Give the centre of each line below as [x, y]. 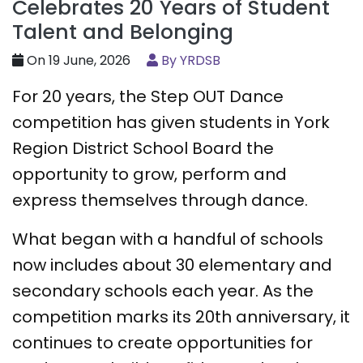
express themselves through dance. [162, 200]
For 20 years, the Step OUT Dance [148, 96]
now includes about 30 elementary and [172, 265]
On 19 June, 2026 [77, 60]
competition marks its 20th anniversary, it [181, 316]
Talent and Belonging [123, 32]
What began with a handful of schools [168, 239]
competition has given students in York [171, 122]
